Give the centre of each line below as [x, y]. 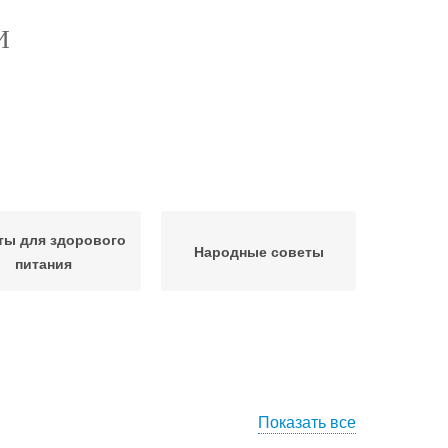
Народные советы [258, 251]
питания [43, 263]
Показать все [307, 421]
